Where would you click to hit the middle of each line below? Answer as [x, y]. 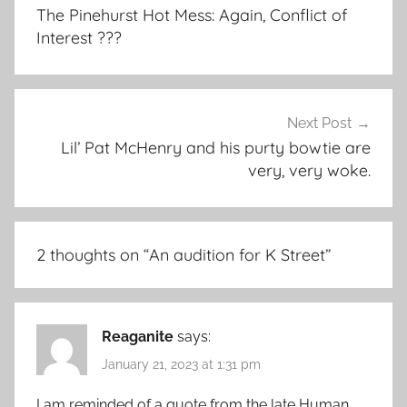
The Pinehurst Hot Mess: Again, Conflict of [192, 15]
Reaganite [138, 336]
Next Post [319, 123]
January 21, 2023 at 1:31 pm [181, 364]
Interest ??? [79, 38]
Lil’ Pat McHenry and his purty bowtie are [216, 148]
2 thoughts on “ [93, 254]
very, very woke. [309, 170]
